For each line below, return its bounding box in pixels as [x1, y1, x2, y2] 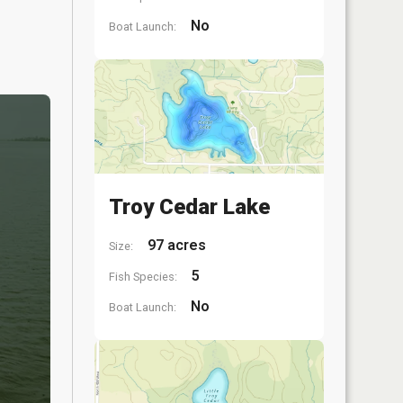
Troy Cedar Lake [109, 194, 270, 219]
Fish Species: [109, 270, 177, 283]
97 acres [144, 237, 206, 254]
